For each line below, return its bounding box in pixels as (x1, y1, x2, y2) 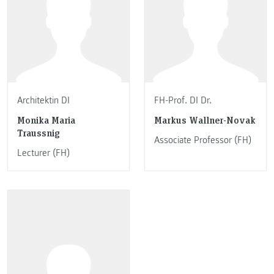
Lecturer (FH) (17, 146, 70, 159)
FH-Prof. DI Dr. (154, 94, 212, 106)
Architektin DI (17, 94, 70, 106)
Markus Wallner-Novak (154, 113, 256, 127)
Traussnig (17, 126, 60, 139)
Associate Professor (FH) (154, 133, 251, 146)
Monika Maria (17, 113, 75, 127)
